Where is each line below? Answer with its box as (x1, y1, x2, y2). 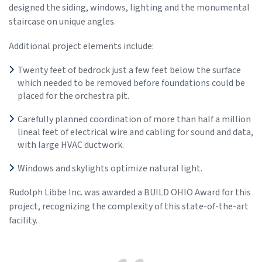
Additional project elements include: (9, 39, 157, 53)
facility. (9, 213, 37, 227)
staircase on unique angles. (9, 15, 116, 28)
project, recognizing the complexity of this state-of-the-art (9, 199, 249, 213)
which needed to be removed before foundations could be (18, 76, 245, 89)
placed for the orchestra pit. (18, 89, 129, 102)
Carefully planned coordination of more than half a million (18, 112, 251, 126)
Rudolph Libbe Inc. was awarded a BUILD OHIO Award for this (9, 185, 251, 199)
